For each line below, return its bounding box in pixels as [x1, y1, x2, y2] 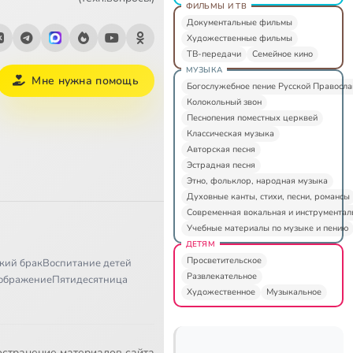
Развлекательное [186, 269, 257, 282]
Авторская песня [186, 143, 255, 155]
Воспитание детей [43, 255, 132, 270]
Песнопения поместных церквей [186, 111, 318, 124]
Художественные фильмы [186, 32, 292, 44]
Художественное [186, 285, 255, 298]
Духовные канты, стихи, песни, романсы [186, 190, 350, 203]
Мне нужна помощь [32, 72, 139, 88]
